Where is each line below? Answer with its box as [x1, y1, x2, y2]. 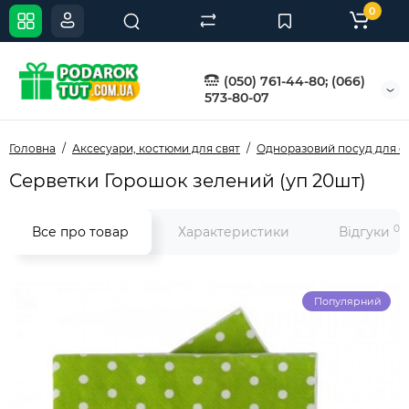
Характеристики [178, 224, 289, 241]
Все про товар [32, 224, 129, 241]
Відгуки [339, 224, 393, 241]
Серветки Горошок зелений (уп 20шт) [9, 170, 366, 193]
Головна [9, 142, 56, 156]
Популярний [314, 295, 382, 309]
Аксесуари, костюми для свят [72, 142, 240, 156]
